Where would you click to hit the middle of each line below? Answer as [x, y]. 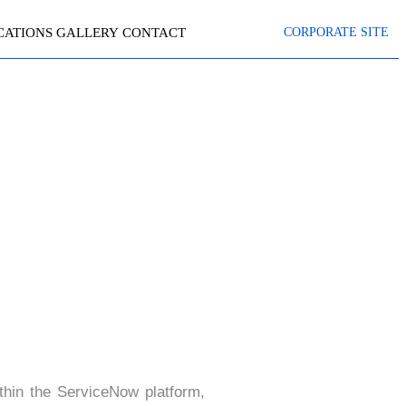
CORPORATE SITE [336, 32]
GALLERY [88, 32]
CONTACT [155, 32]
